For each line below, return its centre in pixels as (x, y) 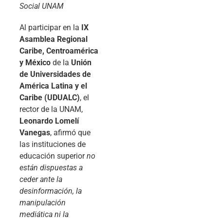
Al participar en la (50, 27)
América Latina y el (53, 86)
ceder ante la (41, 179)
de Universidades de (55, 74)
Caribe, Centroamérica (59, 51)
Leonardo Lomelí (49, 121)
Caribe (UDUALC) (50, 97)
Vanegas (35, 132)
